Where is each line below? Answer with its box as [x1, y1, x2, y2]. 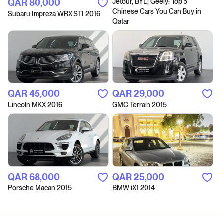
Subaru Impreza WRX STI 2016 [8, 9, 100, 18]
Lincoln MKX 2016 [8, 100, 62, 109]
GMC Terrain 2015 [112, 100, 167, 109]
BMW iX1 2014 [112, 184, 155, 192]
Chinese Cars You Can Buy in [112, 7, 201, 15]
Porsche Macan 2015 [8, 184, 72, 192]
